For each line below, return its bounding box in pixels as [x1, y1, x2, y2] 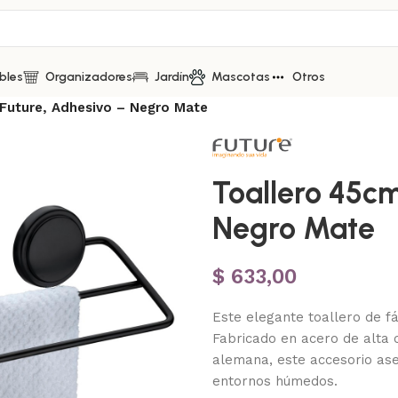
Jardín [155, 69, 189, 84]
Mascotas [211, 69, 270, 84]
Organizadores [45, 69, 132, 84]
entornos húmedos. [212, 372, 338, 389]
